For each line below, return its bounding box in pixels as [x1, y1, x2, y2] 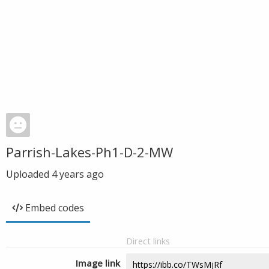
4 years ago [52, 168, 104, 181]
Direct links [126, 235, 170, 247]
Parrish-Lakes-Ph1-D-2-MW [6, 143, 173, 161]
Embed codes [25, 201, 84, 214]
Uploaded [6, 168, 52, 181]
